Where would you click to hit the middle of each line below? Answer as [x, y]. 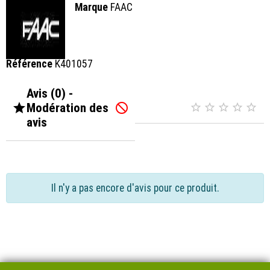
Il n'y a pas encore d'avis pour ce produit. [135, 188]
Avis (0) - [50, 93]
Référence [29, 64]
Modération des [67, 108]
